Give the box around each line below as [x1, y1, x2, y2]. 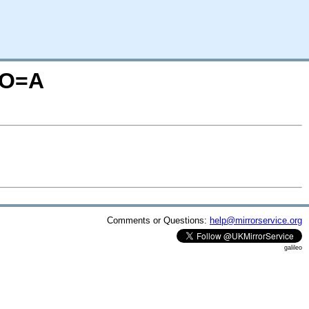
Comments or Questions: [107, 215, 210, 226]
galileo [284, 243, 302, 251]
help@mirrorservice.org [210, 215, 302, 226]
